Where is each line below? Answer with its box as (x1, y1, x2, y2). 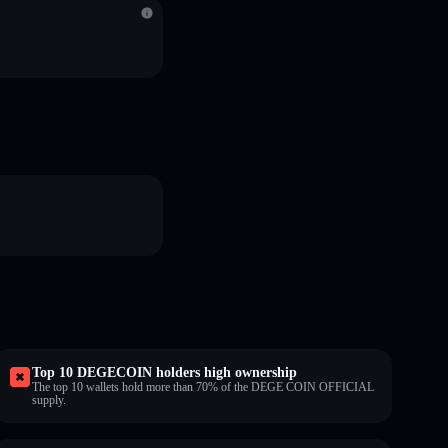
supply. (32, 392, 66, 407)
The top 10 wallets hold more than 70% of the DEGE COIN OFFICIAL (32, 379, 374, 394)
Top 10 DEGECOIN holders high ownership (32, 364, 297, 380)
